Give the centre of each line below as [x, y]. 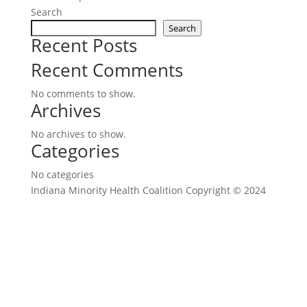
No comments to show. [83, 94]
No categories [62, 174]
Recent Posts [84, 45]
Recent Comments [107, 70]
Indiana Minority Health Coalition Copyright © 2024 [148, 190]
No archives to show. [78, 134]
